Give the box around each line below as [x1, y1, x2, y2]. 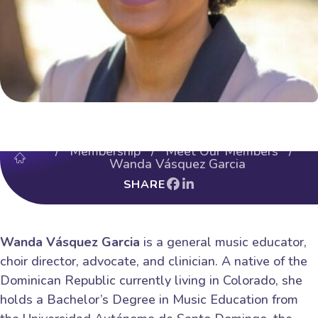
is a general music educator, [140, 234, 307, 251]
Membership [69, 143, 141, 160]
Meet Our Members [165, 143, 278, 160]
